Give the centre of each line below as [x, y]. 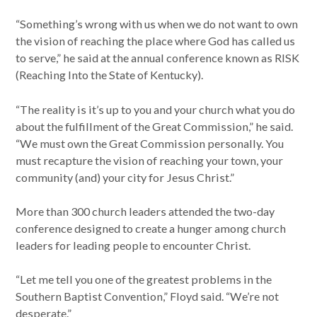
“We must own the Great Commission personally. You [150, 143]
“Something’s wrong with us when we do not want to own [157, 24]
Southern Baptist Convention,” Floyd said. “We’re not [148, 296]
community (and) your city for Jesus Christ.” [125, 177]
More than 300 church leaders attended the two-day [145, 211]
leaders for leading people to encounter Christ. [133, 245]
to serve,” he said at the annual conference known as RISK [158, 58]
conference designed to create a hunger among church [151, 228]
